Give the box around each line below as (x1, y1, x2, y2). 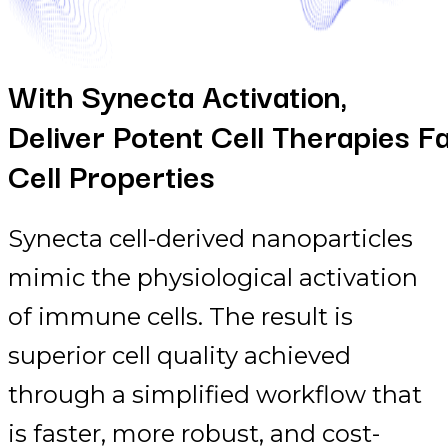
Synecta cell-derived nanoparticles (8, 224, 413, 254)
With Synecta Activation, (8, 70, 348, 120)
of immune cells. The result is (8, 302, 353, 332)
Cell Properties (8, 150, 215, 200)
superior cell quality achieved (8, 341, 351, 371)
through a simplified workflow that (8, 380, 422, 410)
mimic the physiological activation (8, 263, 418, 293)
